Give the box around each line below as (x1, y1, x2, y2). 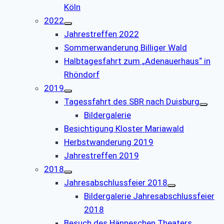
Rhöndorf (64, 69, 99, 80)
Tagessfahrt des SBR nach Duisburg (64, 96, 199, 107)
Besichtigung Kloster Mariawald (64, 123, 184, 134)
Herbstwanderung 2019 (64, 137, 153, 147)
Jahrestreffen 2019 (64, 150, 139, 161)
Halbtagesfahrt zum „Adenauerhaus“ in (64, 56, 210, 66)
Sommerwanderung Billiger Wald (64, 42, 187, 53)
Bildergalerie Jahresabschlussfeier (84, 191, 214, 201)
